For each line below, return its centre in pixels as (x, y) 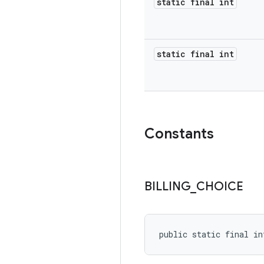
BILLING (167, 187)
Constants (179, 134)
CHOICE (220, 187)
